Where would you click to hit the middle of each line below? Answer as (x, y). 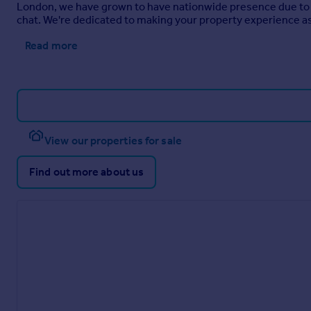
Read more (51, 45)
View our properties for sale (113, 141)
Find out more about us (87, 172)
